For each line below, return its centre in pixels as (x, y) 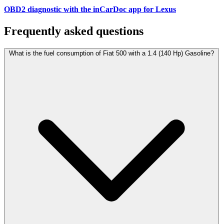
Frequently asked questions (74, 31)
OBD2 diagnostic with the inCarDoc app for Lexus (90, 9)
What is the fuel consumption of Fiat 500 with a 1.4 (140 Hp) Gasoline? (111, 53)
